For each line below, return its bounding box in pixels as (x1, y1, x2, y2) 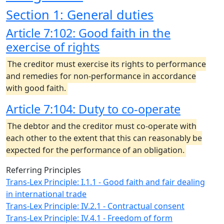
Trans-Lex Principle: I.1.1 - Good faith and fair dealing (6, 176, 205, 187)
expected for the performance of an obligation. (6, 144, 184, 155)
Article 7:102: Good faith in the (6, 25, 170, 41)
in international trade (6, 188, 86, 199)
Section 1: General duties (6, 6, 153, 23)
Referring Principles (6, 164, 81, 175)
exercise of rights (6, 39, 99, 55)
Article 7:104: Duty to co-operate (6, 101, 180, 117)
